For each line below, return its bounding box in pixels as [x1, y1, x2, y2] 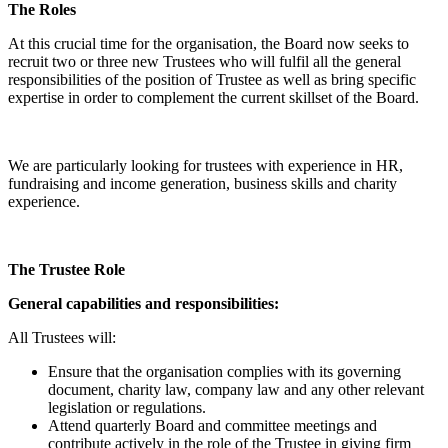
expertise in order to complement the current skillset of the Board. [8, 89, 419, 107]
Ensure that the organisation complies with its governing [48, 363, 401, 381]
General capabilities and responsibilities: [8, 295, 279, 313]
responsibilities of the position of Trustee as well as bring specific [8, 71, 416, 89]
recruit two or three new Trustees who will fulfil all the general [8, 53, 401, 71]
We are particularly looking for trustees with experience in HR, [8, 157, 403, 175]
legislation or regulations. [48, 399, 206, 417]
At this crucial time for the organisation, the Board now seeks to [8, 35, 409, 53]
